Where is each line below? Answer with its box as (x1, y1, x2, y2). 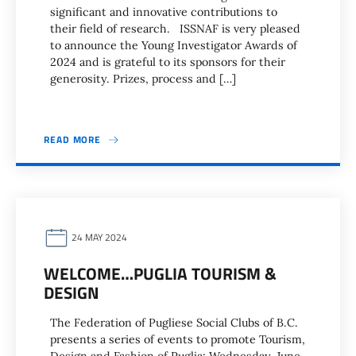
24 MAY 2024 (69, 230, 127, 246)
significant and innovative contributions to (50, 5, 277, 19)
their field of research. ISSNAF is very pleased (50, 21, 300, 36)
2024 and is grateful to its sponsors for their (50, 55, 285, 69)
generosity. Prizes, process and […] (50, 72, 236, 86)
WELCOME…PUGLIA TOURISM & (44, 261, 277, 286)
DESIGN (44, 280, 99, 305)
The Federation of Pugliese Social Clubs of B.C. (50, 315, 298, 330)
